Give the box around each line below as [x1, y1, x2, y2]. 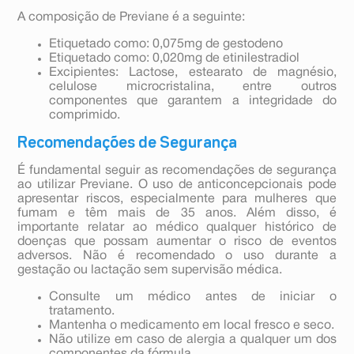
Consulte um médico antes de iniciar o [49, 292, 337, 303]
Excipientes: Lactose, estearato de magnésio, [49, 67, 337, 79]
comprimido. [49, 110, 121, 122]
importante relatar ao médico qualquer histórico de [17, 222, 337, 234]
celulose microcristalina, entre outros [49, 81, 337, 93]
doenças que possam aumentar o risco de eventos [17, 236, 337, 248]
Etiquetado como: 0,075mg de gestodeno [49, 39, 284, 51]
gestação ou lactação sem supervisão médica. [17, 265, 283, 277]
